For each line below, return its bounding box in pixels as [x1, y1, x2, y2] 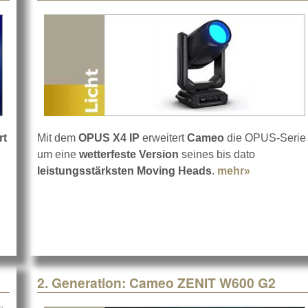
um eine [37, 148, 76, 161]
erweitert [140, 132, 187, 144]
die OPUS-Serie [224, 132, 306, 144]
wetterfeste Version [76, 148, 179, 161]
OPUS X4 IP [78, 132, 140, 144]
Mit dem [37, 132, 78, 144]
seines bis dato [179, 148, 255, 161]
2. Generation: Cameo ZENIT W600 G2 [37, 273, 276, 293]
